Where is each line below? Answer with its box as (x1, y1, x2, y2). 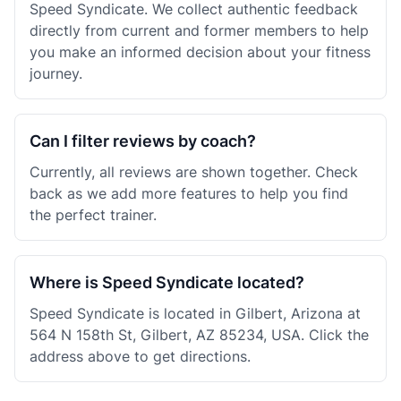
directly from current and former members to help (30, 21, 369, 39)
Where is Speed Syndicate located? (30, 273, 304, 292)
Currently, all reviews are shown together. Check (30, 163, 358, 181)
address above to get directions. (30, 347, 251, 365)
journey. (30, 64, 82, 82)
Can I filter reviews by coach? (30, 132, 256, 150)
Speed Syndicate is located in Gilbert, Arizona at (30, 304, 361, 322)
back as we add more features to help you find (30, 184, 348, 202)
